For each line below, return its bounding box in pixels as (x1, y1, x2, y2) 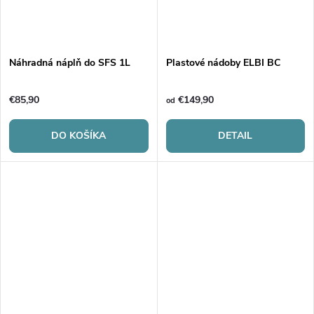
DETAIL (218, 128, 253, 142)
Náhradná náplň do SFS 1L (9, 55, 130, 69)
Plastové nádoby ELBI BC (165, 55, 280, 69)
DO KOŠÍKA (51, 128, 107, 142)
